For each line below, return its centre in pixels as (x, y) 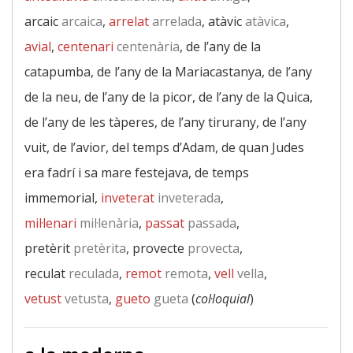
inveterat (128, 198)
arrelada (175, 21)
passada (210, 223)
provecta (212, 248)
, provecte (155, 248)
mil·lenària (108, 223)
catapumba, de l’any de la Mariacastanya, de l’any (168, 72)
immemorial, (63, 198)
